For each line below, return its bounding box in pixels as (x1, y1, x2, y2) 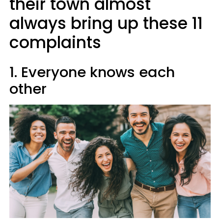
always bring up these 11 (9, 12, 203, 35)
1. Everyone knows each (9, 62, 175, 82)
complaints (9, 31, 101, 54)
